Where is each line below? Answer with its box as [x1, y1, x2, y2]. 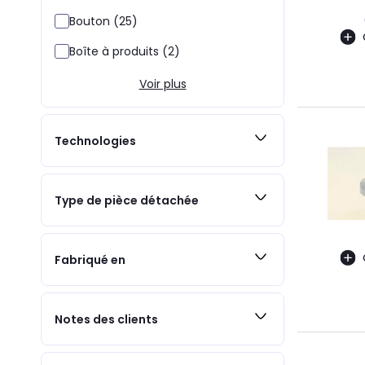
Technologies [55, 132, 136, 149]
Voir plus [139, 76, 187, 92]
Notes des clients [55, 310, 158, 328]
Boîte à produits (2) [69, 43, 180, 59]
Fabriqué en [55, 251, 125, 268]
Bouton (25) [69, 13, 138, 29]
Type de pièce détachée [55, 191, 199, 209]
